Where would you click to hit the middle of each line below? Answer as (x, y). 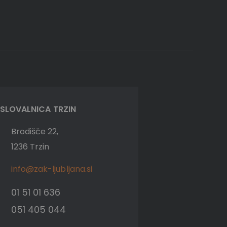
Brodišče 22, (35, 132)
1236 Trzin (30, 147)
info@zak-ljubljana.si (52, 169)
